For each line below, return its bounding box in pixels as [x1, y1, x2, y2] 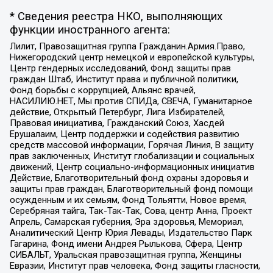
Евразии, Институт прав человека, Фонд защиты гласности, [9, 260, 260, 272]
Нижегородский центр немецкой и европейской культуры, [9, 52, 255, 63]
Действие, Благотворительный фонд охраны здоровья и [9, 172, 249, 184]
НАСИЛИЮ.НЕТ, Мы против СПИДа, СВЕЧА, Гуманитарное [9, 96, 252, 107]
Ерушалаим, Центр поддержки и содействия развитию [9, 129, 239, 140]
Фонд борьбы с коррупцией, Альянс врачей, [9, 85, 196, 96]
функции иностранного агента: [9, 23, 170, 37]
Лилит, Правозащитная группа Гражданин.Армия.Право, [9, 41, 245, 52]
